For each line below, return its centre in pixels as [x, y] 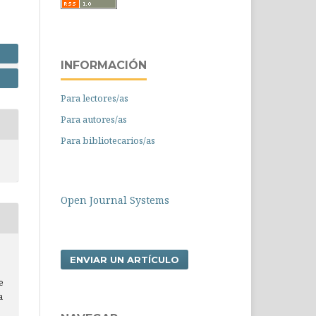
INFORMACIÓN [104, 65]
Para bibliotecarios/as [108, 140]
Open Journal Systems [115, 200]
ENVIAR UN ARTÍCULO [124, 260]
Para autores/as [94, 119]
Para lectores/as [95, 98]
